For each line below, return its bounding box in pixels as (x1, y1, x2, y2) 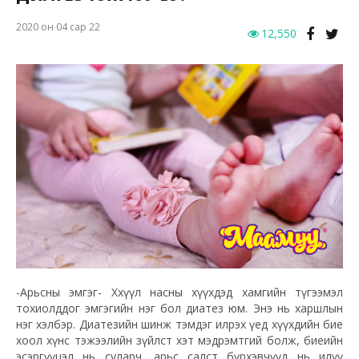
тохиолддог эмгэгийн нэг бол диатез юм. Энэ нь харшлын (16, 301, 343, 317)
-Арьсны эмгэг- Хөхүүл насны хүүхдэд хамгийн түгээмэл (16, 284, 343, 301)
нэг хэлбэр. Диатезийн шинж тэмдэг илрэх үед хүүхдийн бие (16, 317, 343, 333)
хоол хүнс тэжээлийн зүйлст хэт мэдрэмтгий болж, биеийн (16, 333, 343, 349)
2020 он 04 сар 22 (16, 20, 100, 34)
